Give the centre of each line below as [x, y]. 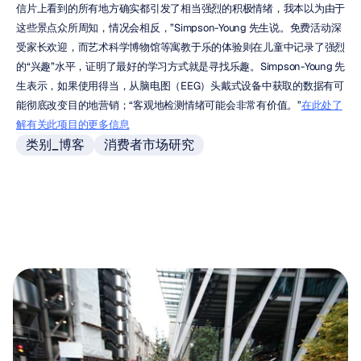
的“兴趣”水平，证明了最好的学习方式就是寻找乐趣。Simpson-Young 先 [180, 66]
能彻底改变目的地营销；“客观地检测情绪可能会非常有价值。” [159, 105]
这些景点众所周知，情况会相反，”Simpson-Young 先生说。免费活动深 [179, 28]
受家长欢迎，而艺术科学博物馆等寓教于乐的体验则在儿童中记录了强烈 [180, 47]
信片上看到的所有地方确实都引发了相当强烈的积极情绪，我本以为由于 [180, 8]
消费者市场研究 [149, 145]
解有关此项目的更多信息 [73, 124]
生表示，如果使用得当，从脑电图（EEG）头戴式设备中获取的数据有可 [180, 86]
